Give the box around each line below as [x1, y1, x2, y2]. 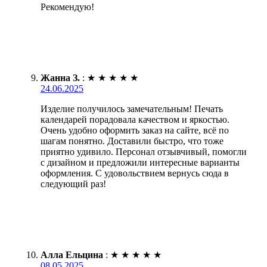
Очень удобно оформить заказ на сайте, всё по [41, 125, 229, 136]
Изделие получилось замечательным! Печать [41, 104, 223, 114]
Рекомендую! [41, 2, 94, 13]
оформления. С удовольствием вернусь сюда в [41, 168, 229, 179]
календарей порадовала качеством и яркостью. [41, 114, 229, 125]
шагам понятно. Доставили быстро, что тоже [41, 136, 223, 147]
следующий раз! [41, 179, 106, 190]
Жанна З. [41, 73, 80, 83]
